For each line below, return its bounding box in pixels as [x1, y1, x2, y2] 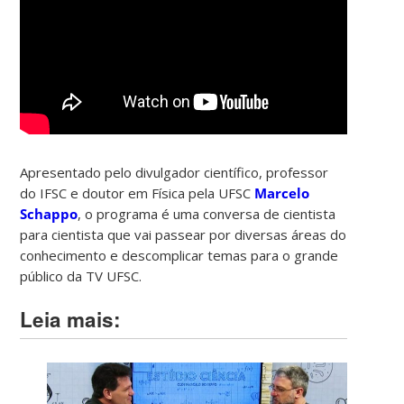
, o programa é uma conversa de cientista [78, 204, 336, 223]
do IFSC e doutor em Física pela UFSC [20, 183, 255, 202]
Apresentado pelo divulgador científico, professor [20, 162, 329, 181]
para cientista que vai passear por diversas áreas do [20, 225, 347, 243]
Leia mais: [20, 304, 122, 334]
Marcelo [254, 183, 310, 202]
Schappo [20, 204, 78, 223]
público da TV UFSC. [20, 266, 142, 285]
